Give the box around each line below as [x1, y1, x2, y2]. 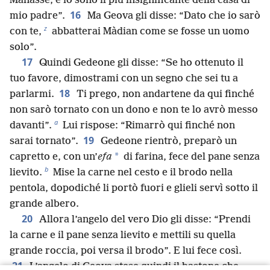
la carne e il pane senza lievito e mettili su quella [10, 229, 236, 241]
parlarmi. [10, 88, 54, 100]
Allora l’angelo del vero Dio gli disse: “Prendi [37, 213, 251, 225]
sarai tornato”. [10, 135, 78, 147]
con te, [10, 25, 42, 37]
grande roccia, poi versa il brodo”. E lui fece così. [10, 245, 242, 257]
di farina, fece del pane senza [121, 151, 260, 163]
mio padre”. [10, 10, 65, 22]
